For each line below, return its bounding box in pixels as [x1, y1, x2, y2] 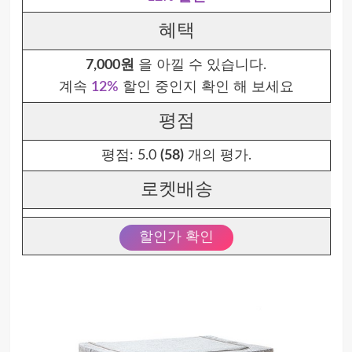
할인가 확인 [138, 230, 214, 244]
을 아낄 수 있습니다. [134, 58, 266, 72]
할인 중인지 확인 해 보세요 [118, 80, 294, 94]
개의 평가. [183, 148, 251, 163]
